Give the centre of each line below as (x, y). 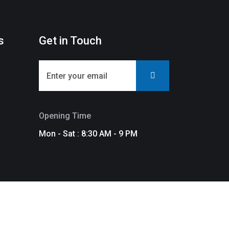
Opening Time (65, 116)
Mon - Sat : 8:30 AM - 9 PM (88, 134)
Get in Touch (70, 41)
